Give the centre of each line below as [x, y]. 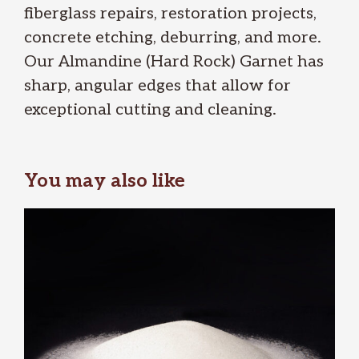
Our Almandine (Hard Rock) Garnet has [174, 62]
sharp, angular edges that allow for [157, 86]
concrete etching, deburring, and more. [175, 38]
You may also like [105, 181]
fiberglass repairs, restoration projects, [170, 14]
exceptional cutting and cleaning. [150, 110]
